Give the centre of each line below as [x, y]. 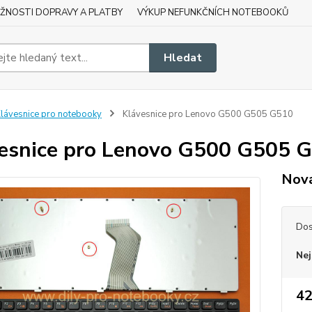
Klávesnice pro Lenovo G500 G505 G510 [206, 114]
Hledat [183, 57]
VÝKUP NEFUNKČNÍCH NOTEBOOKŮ [213, 13]
